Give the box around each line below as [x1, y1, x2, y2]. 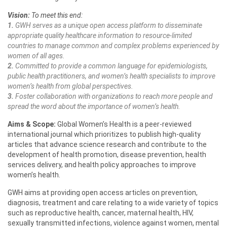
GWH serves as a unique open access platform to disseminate [14, 21, 202, 30]
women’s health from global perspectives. [8, 82, 133, 91]
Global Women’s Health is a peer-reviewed [56, 120, 192, 129]
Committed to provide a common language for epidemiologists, [14, 62, 208, 70]
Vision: [8, 11, 30, 20]
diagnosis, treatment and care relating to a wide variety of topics [8, 199, 218, 207]
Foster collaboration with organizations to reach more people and [15, 92, 213, 101]
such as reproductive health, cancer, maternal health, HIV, [8, 209, 194, 217]
